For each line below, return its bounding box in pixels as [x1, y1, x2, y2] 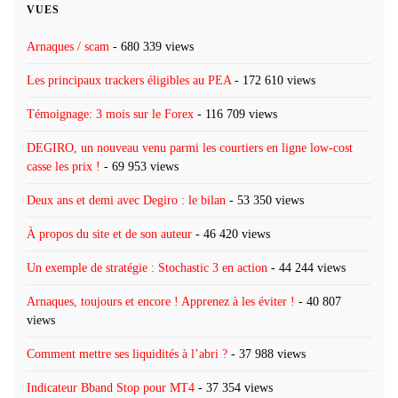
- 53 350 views [226, 193, 304, 207]
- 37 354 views [195, 380, 273, 394]
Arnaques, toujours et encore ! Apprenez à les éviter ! [27, 294, 295, 308]
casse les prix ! [27, 159, 100, 173]
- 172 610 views [231, 73, 315, 87]
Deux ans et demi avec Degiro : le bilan [27, 193, 226, 207]
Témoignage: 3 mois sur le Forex [27, 107, 194, 121]
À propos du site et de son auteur [27, 227, 192, 241]
